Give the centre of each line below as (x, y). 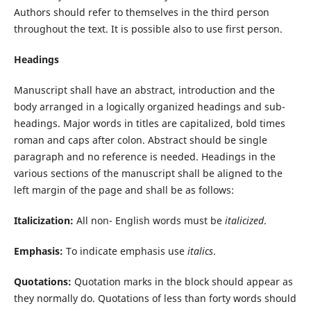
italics (200, 251)
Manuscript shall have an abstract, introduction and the (144, 90)
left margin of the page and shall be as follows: (124, 190)
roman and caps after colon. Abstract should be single (140, 140)
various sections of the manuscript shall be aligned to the (148, 174)
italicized (244, 221)
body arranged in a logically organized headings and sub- (149, 107)
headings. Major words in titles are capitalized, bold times (149, 124)
